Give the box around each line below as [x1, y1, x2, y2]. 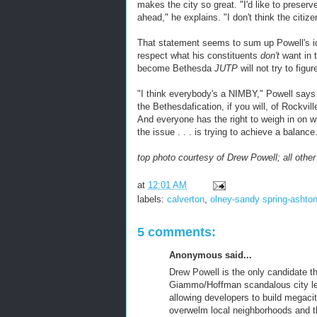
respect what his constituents [137, 50, 260, 61]
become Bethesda [137, 63, 214, 74]
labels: [137, 193, 167, 204]
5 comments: [137, 224, 216, 239]
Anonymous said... [169, 249, 252, 260]
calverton [167, 193, 204, 204]
